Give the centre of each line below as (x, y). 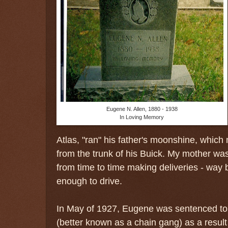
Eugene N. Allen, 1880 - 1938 (142, 109)
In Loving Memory (142, 117)
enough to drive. (91, 181)
